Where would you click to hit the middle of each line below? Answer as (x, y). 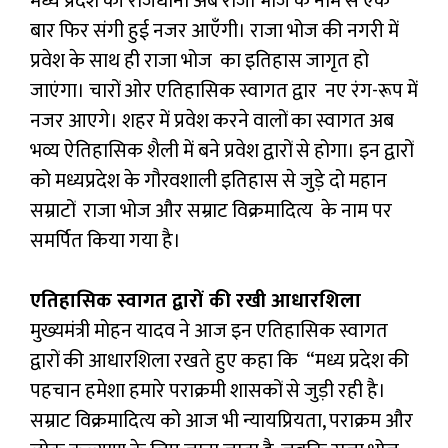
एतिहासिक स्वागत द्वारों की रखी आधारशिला (195, 300)
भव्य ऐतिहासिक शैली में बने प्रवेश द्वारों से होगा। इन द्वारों (221, 150)
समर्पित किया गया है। (105, 240)
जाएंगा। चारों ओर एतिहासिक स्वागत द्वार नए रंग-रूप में (224, 90)
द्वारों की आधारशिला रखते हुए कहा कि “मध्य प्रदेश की (219, 360)
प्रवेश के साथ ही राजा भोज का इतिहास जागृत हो (199, 60)
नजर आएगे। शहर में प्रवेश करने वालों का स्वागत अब (212, 120)
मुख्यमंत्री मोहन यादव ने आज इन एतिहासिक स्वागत (209, 330)
